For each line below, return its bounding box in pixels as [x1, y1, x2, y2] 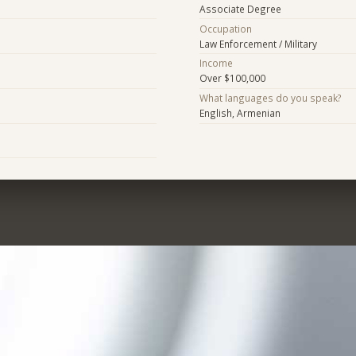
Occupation [199, 21, 252, 35]
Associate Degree [199, 2, 281, 15]
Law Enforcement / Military [199, 37, 317, 50]
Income [199, 56, 233, 70]
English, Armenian [199, 106, 281, 120]
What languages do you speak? [199, 91, 342, 105]
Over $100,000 [199, 72, 265, 85]
